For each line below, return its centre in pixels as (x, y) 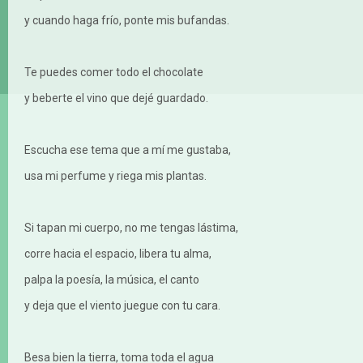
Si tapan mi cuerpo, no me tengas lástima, (131, 228)
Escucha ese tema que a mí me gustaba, (128, 150)
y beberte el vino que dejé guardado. (116, 98)
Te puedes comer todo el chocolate (114, 73)
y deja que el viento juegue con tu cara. (122, 306)
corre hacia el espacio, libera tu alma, (118, 254)
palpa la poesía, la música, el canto (112, 280)
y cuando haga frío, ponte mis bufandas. (127, 21)
